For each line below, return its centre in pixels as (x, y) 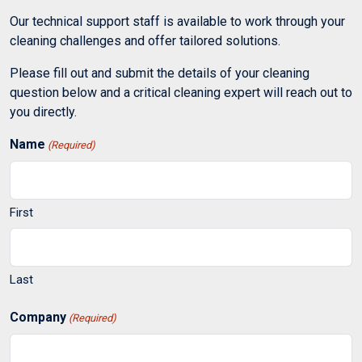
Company (38, 317)
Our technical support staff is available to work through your (177, 21)
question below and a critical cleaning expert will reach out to (181, 93)
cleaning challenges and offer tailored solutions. (145, 41)
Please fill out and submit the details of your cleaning (160, 73)
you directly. (43, 112)
